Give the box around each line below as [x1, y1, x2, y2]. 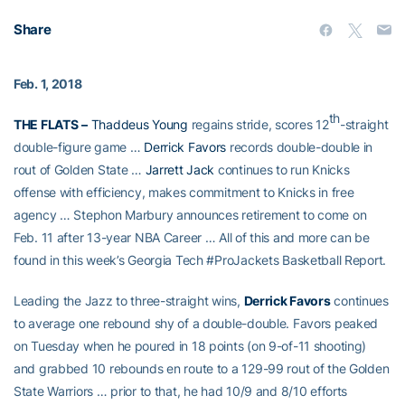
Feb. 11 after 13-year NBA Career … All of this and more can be [14, 229, 370, 245]
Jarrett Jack [145, 161, 215, 177]
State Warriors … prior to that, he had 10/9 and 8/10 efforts [14, 382, 348, 399]
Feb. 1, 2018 [14, 75, 82, 91]
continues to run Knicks [214, 161, 350, 177]
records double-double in [226, 138, 373, 155]
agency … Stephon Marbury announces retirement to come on [14, 206, 367, 222]
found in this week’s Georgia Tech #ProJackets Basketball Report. [14, 251, 387, 268]
